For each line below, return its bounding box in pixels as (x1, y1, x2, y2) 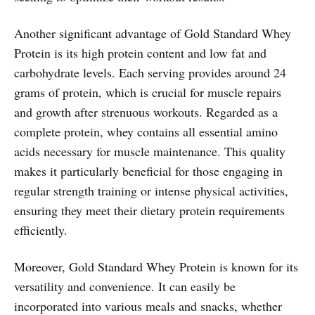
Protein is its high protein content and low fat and (14, 44, 266, 61)
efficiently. (14, 221, 67, 238)
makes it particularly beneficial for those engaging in (14, 162, 283, 179)
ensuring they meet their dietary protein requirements (14, 201, 285, 219)
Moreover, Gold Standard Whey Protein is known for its (14, 257, 298, 275)
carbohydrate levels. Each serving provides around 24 (14, 63, 286, 81)
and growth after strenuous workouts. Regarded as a (14, 103, 278, 120)
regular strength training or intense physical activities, (14, 181, 288, 199)
